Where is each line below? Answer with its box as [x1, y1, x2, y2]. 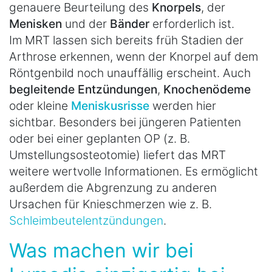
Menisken [9, 16, 62, 32]
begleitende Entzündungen [9, 82, 157, 97]
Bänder [110, 16, 149, 32]
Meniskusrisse [71, 98, 149, 114]
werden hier [149, 98, 216, 114]
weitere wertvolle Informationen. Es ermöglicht [9, 164, 258, 179]
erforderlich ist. [149, 16, 234, 32]
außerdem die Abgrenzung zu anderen [9, 180, 217, 195]
